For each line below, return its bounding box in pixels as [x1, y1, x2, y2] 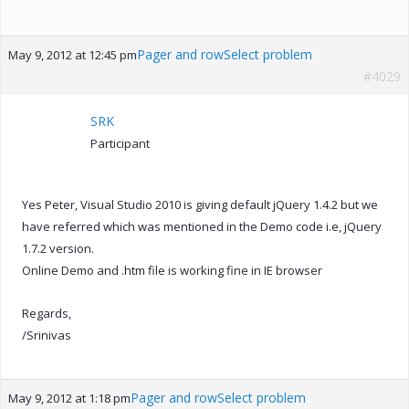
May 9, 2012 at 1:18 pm [8, 389, 131, 406]
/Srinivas [22, 326, 71, 343]
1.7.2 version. [22, 239, 94, 257]
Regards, [22, 304, 71, 321]
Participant [90, 134, 150, 152]
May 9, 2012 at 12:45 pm [8, 46, 137, 63]
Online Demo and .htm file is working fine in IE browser [22, 261, 322, 278]
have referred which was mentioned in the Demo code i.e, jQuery [22, 217, 382, 235]
